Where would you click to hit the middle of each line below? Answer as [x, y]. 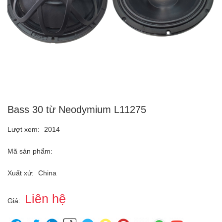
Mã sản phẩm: [30, 151]
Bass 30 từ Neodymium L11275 [77, 110]
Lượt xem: [24, 130]
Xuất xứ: [21, 173]
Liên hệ [45, 199]
